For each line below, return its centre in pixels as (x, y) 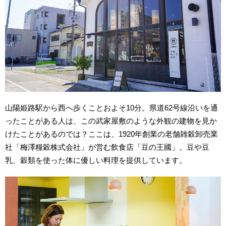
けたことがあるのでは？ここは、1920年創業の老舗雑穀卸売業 (112, 134)
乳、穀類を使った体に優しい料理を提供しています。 (96, 160)
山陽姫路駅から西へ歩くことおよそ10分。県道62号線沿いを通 (112, 107)
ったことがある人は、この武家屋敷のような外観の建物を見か (111, 121)
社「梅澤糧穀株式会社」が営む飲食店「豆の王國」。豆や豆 (107, 147)
